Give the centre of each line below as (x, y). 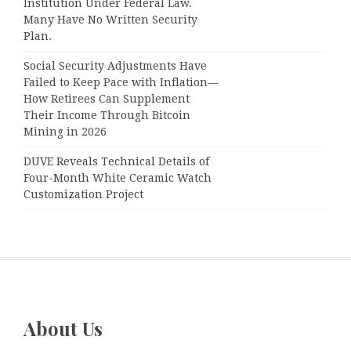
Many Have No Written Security (110, 20)
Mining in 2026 (65, 132)
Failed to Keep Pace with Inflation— (121, 83)
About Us (63, 328)
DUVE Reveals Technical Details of (116, 162)
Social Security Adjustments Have (115, 66)
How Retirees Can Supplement (107, 99)
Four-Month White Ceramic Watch (118, 178)
